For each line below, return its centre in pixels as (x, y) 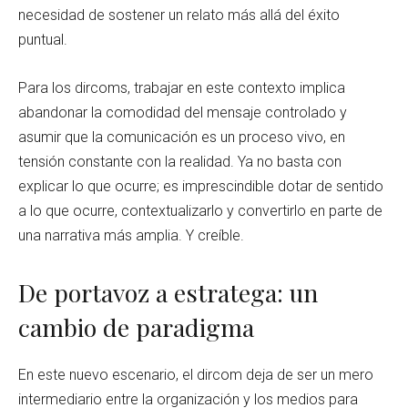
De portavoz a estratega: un (168, 292)
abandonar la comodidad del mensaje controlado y (183, 112)
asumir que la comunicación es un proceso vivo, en (182, 137)
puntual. (43, 39)
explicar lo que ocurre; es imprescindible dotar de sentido (201, 186)
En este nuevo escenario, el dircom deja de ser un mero (196, 374)
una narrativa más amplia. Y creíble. (131, 235)
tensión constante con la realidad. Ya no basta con (180, 161)
